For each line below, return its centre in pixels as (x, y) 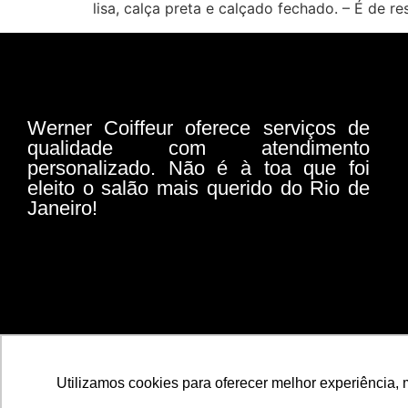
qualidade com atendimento (199, 148)
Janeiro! (62, 208)
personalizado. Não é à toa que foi (199, 168)
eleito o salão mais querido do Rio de (199, 188)
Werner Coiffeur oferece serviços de (199, 127)
